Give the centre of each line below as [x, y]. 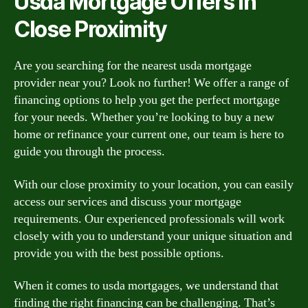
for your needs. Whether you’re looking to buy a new [144, 117]
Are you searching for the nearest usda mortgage [133, 66]
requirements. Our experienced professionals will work [149, 219]
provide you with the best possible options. [119, 253]
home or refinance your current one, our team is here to [149, 134]
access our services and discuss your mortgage [128, 201]
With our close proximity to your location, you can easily [154, 184]
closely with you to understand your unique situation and [153, 236]
